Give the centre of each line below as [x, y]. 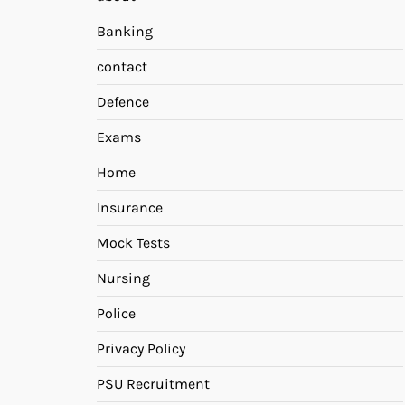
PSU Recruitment [153, 383]
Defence [123, 101]
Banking [125, 31]
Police [116, 313]
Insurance [130, 207]
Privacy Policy [141, 348]
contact [122, 66]
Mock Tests [133, 242]
